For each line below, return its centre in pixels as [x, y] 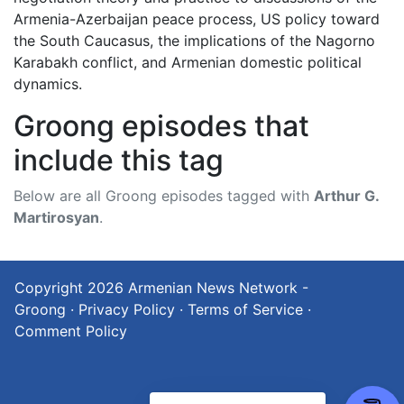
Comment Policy [71, 331]
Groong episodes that [161, 126]
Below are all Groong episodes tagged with [164, 196]
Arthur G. [346, 196]
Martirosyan [56, 217]
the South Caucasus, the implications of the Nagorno [194, 41]
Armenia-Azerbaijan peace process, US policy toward [197, 19]
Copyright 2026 [71, 288]
